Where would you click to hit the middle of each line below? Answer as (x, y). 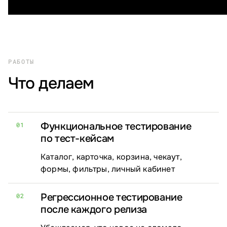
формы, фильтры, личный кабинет (108, 169)
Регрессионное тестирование (111, 198)
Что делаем (51, 84)
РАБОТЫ (22, 62)
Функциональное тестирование (116, 127)
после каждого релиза (94, 210)
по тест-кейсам (77, 139)
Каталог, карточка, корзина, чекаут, (111, 157)
